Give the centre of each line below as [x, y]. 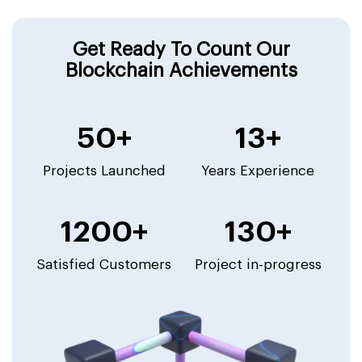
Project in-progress [258, 265]
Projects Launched [104, 171]
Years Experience [258, 171]
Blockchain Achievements [181, 70]
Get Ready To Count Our [181, 49]
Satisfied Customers [104, 265]
